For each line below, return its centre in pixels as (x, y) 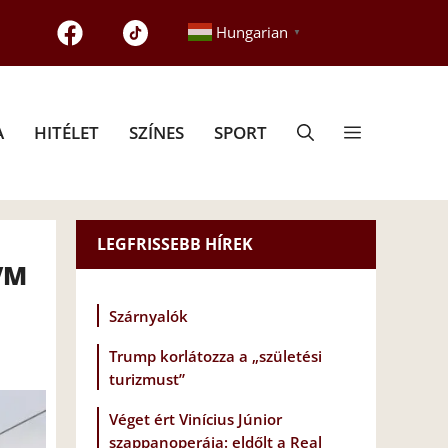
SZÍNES (156, 132)
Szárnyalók (148, 316)
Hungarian (251, 32)
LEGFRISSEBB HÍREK (175, 243)
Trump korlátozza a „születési (215, 356)
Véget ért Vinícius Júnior (195, 419)
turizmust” (147, 379)
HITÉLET (66, 132)
